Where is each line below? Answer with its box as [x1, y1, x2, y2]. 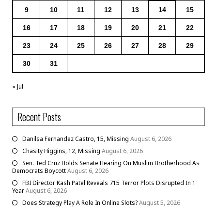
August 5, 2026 [139, 198, 180, 207]
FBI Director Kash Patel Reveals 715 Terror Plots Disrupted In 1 [22, 178, 196, 187]
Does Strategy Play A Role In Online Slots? [22, 198, 138, 207]
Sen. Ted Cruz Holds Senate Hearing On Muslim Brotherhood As [22, 158, 200, 167]
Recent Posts [17, 109, 61, 124]
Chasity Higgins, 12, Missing [22, 146, 100, 155]
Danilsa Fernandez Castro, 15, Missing [22, 134, 129, 143]
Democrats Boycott [12, 166, 66, 175]
